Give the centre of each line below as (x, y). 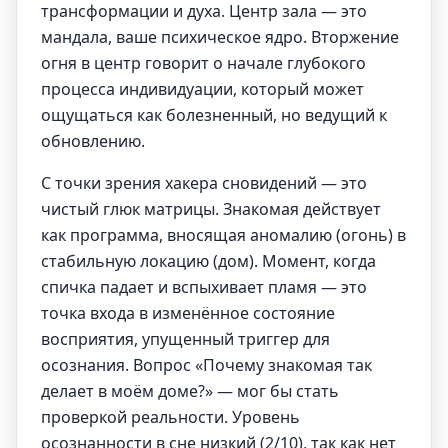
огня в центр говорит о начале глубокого (203, 63)
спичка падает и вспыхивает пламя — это (204, 287)
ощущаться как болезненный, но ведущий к (214, 115)
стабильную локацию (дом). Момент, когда (208, 261)
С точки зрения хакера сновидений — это (204, 183)
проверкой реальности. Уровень (170, 417)
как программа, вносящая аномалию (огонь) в (223, 235)
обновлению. (93, 141)
